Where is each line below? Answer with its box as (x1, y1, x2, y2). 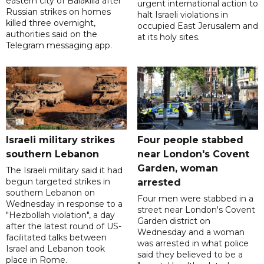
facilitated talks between (6, 232, 107, 243)
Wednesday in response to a (6, 198, 123, 209)
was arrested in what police (137, 237, 249, 249)
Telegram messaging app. (6, 39, 112, 51)
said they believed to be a (137, 249, 243, 260)
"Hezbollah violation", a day (6, 209, 115, 220)
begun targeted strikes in (6, 176, 110, 187)
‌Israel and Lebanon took (6, 243, 105, 254)
